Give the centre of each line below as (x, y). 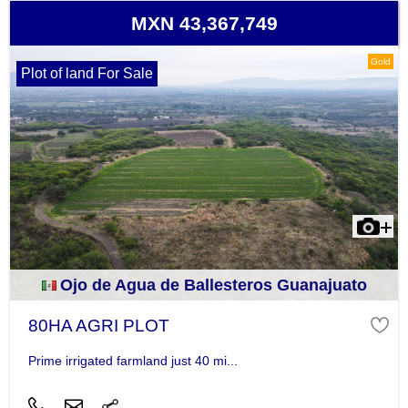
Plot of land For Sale (87, 74)
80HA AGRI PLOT (98, 326)
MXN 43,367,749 (204, 24)
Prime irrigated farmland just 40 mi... (133, 360)
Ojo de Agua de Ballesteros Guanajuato (213, 286)
